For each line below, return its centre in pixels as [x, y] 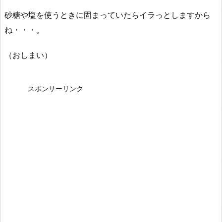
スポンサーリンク [55, 89]
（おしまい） [28, 55]
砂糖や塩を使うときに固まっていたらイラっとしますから [108, 15]
